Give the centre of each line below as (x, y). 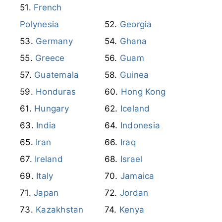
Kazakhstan (60, 209)
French (48, 7)
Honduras (56, 91)
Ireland (49, 159)
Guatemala (57, 75)
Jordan (134, 193)
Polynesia (40, 24)
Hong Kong (143, 91)
